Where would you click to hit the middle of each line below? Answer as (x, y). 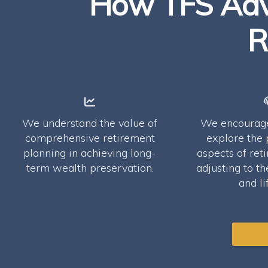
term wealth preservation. (90, 168)
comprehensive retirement (90, 138)
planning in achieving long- (90, 153)
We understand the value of (90, 123)
